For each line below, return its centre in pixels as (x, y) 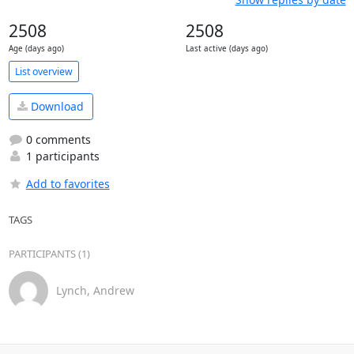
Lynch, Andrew (95, 290)
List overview (43, 71)
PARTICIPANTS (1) (49, 253)
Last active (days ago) (226, 49)
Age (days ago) (36, 49)
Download (56, 107)
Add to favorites (68, 183)
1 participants (61, 156)
